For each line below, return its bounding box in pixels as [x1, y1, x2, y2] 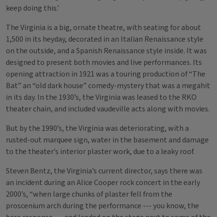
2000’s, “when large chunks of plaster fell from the [6, 189, 172, 200]
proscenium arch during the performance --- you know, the [6, 201, 199, 211]
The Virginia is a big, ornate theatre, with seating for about [6, 22, 201, 33]
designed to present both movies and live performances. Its [6, 57, 202, 68]
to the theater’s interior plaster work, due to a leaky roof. [6, 146, 195, 157]
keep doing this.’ [6, 3, 59, 14]
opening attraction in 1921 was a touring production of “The [6, 69, 205, 79]
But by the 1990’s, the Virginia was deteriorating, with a [6, 123, 189, 134]
